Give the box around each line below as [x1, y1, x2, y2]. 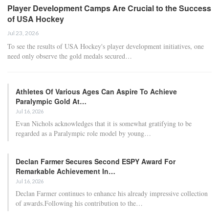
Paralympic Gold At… [16, 96, 87, 106]
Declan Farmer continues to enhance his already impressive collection [16, 188, 208, 198]
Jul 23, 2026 [7, 29, 39, 37]
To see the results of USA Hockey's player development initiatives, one [7, 41, 204, 51]
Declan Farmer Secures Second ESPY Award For [16, 156, 175, 166]
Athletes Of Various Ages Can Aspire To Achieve [16, 86, 177, 96]
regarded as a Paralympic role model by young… [16, 128, 151, 138]
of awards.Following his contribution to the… [16, 198, 143, 208]
